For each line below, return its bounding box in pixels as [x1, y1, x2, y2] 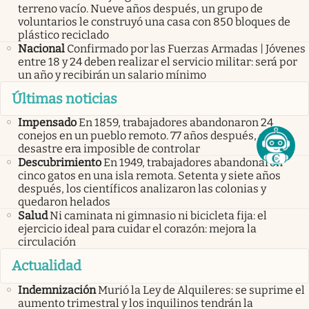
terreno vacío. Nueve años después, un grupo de [18, 1, 263, 15]
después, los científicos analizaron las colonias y [18, 182, 266, 196]
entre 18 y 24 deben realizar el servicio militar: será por [18, 54, 297, 68]
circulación [18, 235, 76, 249]
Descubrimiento [18, 156, 101, 170]
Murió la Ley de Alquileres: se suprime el [98, 283, 305, 297]
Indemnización [18, 283, 96, 297]
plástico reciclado [18, 28, 109, 41]
